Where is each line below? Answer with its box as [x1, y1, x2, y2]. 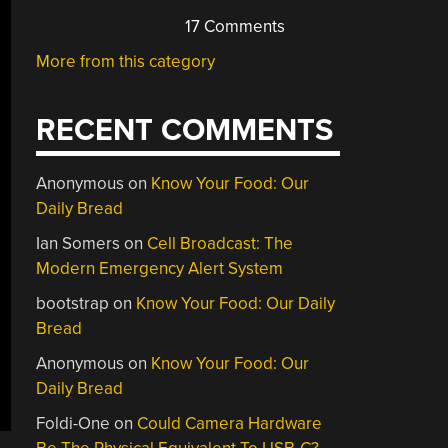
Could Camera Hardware [137, 413, 323, 434]
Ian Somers [36, 233, 121, 254]
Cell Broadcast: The [147, 233, 294, 254]
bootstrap [36, 293, 110, 314]
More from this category [36, 50, 216, 72]
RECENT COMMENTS [36, 112, 334, 149]
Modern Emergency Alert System [36, 258, 284, 279]
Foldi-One [36, 413, 111, 434]
